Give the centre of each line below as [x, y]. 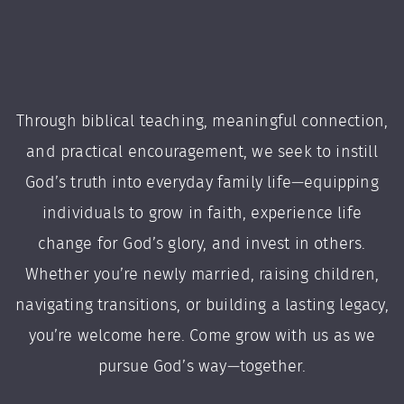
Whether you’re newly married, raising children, [202, 275]
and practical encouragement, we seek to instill [202, 152]
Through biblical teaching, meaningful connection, [202, 122]
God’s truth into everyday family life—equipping [202, 183]
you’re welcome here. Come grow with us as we [202, 336]
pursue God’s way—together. [202, 367]
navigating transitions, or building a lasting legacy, [202, 306]
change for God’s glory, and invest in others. [202, 244]
